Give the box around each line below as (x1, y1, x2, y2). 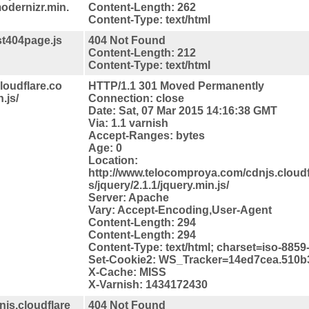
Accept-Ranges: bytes (88, 129, 205, 141)
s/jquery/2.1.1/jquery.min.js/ (88, 179, 229, 191)
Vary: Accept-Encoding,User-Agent (88, 203, 272, 216)
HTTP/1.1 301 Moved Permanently (88, 79, 264, 92)
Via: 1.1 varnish (88, 117, 168, 129)
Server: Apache (88, 191, 169, 203)
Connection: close (88, 92, 184, 104)
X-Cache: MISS (88, 266, 166, 278)
